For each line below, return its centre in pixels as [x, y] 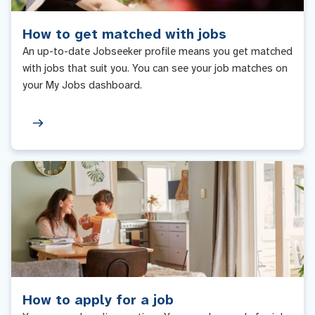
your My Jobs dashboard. [82, 85]
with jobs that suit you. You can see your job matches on [155, 68]
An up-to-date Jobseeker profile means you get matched [157, 51]
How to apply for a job [98, 300]
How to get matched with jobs [124, 34]
